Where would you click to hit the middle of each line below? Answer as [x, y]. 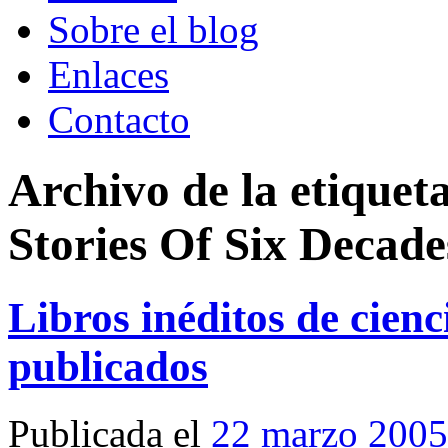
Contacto [119, 119]
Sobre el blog [153, 29]
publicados [108, 366]
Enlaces [108, 74]
